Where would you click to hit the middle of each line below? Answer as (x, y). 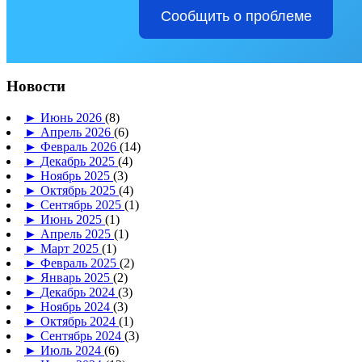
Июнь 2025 (73, 219)
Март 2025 (71, 248)
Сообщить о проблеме (236, 16)
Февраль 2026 (80, 146)
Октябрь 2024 (80, 321)
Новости (36, 86)
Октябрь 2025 (80, 190)
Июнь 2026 (73, 117)
